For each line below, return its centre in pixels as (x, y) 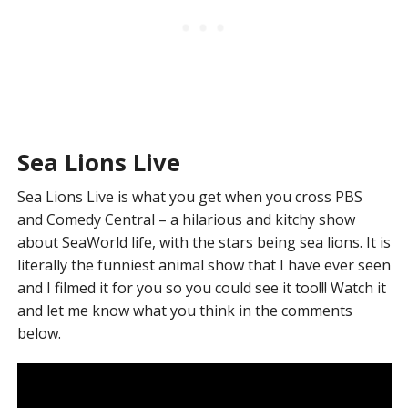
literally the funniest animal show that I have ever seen (204, 265)
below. (39, 334)
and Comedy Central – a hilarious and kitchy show (186, 220)
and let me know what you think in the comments (184, 311)
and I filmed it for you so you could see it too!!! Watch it (201, 288)
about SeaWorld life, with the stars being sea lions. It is (204, 243)
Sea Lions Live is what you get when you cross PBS (189, 197)
